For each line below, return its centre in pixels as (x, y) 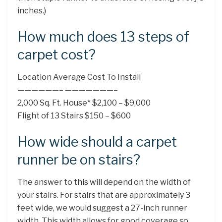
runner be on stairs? (79, 160)
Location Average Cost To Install (79, 77)
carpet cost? (56, 55)
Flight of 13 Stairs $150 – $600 (74, 115)
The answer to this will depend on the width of (104, 182)
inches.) (32, 10)
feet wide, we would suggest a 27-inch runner (102, 208)
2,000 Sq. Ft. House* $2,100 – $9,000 (84, 103)
